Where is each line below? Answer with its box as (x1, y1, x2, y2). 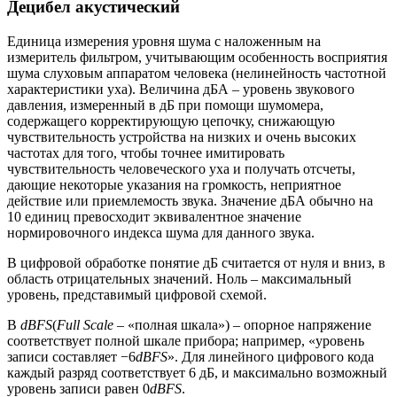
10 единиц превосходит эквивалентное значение (7, 208, 301, 224)
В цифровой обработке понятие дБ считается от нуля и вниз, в (7, 254, 385, 270)
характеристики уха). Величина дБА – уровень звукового (7, 81, 354, 97)
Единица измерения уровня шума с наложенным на (7, 33, 321, 49)
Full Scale (57, 316, 113, 332)
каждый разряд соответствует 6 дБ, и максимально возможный (7, 364, 387, 380)
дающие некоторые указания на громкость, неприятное (7, 176, 341, 192)
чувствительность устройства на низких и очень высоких (7, 128, 356, 144)
